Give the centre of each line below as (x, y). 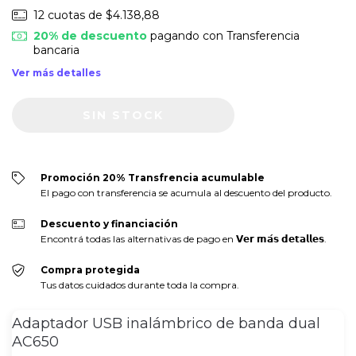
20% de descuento (90, 36)
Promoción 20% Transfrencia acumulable (152, 178)
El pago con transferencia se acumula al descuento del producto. (186, 193)
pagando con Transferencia (223, 36)
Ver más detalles (56, 73)
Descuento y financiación (109, 224)
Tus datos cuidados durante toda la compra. (139, 285)
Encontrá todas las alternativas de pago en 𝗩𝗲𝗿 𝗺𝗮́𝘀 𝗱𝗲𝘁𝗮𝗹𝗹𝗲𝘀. (183, 239)
